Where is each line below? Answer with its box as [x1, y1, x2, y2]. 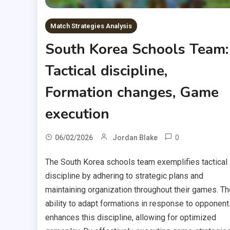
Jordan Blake [112, 133, 158, 142]
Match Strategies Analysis [50, 22, 132, 30]
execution [45, 104, 109, 124]
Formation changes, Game [45, 83, 219, 103]
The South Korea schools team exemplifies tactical [45, 157, 227, 167]
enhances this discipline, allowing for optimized [45, 213, 216, 223]
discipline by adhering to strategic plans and [45, 171, 203, 181]
